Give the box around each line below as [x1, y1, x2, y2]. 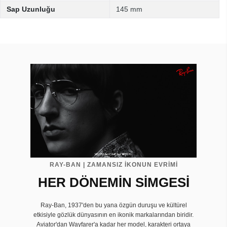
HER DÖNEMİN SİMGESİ [37, 174, 190, 190]
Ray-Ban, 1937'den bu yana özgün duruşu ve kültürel [40, 201, 187, 209]
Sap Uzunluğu [7, 5, 55, 13]
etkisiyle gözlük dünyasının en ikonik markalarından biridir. [33, 211, 194, 218]
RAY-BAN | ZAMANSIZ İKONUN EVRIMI [49, 161, 178, 168]
